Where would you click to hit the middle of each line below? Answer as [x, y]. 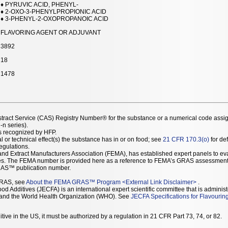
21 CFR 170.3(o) [186, 139]
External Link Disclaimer [159, 182]
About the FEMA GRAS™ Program [73, 182]
